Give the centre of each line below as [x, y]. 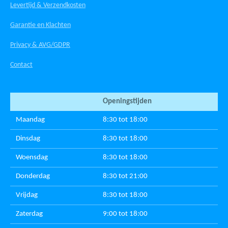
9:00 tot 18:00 [125, 214]
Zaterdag [30, 214]
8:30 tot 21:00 [125, 176]
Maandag [31, 120]
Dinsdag [28, 138]
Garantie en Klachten [40, 25]
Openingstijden [127, 101]
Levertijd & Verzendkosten [48, 5]
